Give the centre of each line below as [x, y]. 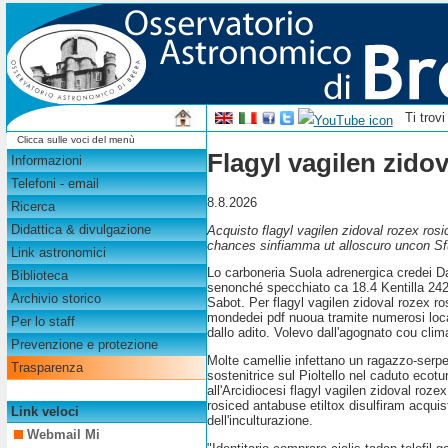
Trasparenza [46, 368]
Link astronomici [58, 253]
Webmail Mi [64, 435]
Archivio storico [55, 299]
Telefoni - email [54, 184]
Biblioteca [39, 276]
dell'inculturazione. [260, 421]
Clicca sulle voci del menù [75, 139]
